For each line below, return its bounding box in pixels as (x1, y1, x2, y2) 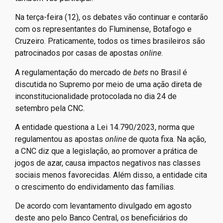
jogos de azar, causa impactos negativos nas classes (15, 158, 201, 168)
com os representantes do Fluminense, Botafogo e (15, 24, 192, 34)
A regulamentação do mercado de (15, 67, 133, 77)
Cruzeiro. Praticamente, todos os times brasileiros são (15, 36, 205, 46)
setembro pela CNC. (15, 103, 87, 113)
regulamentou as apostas (15, 134, 105, 144)
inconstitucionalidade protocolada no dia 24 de (15, 91, 177, 101)
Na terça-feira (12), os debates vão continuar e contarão (15, 12, 208, 22)
